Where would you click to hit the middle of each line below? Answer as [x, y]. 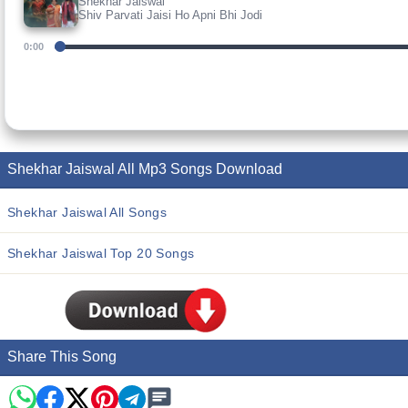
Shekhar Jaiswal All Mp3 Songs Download [145, 169]
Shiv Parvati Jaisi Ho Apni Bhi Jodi [170, 15]
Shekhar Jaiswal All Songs [87, 212]
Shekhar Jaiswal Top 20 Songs [101, 253]
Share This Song [62, 357]
